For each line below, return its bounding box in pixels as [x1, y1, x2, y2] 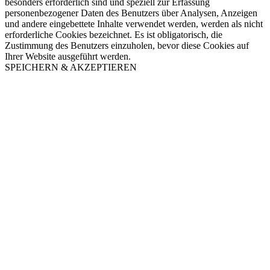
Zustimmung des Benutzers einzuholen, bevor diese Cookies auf [5, 40, 249, 51]
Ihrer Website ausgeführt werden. [5, 51, 131, 62]
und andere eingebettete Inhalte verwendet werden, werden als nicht [5, 19, 263, 30]
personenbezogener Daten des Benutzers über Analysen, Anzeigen [5, 8, 257, 19]
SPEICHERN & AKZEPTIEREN [5, 62, 137, 73]
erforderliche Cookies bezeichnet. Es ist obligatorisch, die [5, 30, 222, 40]
